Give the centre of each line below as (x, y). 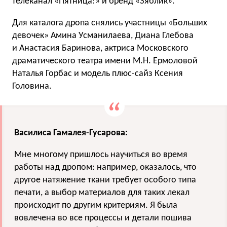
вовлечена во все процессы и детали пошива (103, 218)
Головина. (32, 87)
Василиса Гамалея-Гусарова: (71, 133)
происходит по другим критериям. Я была (96, 206)
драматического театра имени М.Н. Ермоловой (105, 61)
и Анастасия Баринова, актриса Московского (100, 49)
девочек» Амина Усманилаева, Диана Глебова (103, 36)
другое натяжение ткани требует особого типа (105, 180)
